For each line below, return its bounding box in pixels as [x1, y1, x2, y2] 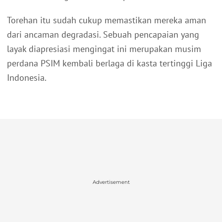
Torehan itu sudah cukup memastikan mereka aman [7, 14, 206, 26]
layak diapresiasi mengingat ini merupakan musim [7, 43, 201, 55]
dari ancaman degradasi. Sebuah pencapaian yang [7, 29, 199, 41]
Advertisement [92, 178, 130, 185]
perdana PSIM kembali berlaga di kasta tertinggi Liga [7, 57, 212, 69]
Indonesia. [7, 72, 47, 84]
